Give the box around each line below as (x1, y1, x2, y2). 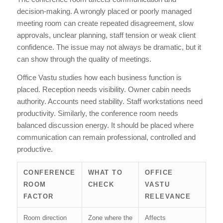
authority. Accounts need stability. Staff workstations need (16, 97, 203, 106)
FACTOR (23, 192, 54, 200)
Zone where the (88, 214, 132, 222)
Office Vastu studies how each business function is (16, 73, 182, 82)
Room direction (23, 214, 67, 222)
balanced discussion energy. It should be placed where (16, 121, 194, 130)
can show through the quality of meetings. (16, 55, 151, 64)
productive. (16, 145, 53, 154)
